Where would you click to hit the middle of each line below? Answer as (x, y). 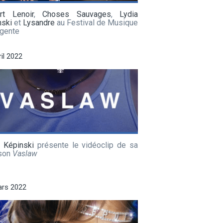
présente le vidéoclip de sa (86, 145)
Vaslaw (25, 153)
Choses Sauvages (77, 14)
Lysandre (39, 22)
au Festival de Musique (96, 22)
